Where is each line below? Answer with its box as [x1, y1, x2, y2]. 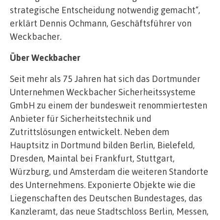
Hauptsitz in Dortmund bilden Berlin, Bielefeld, [10, 139, 195, 150]
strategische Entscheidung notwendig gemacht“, [10, 4, 200, 15]
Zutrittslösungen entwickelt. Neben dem [10, 126, 169, 137]
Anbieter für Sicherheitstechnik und [10, 112, 151, 124]
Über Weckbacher [10, 52, 81, 63]
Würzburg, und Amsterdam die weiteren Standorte [10, 165, 208, 177]
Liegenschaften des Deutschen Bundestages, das [10, 192, 202, 203]
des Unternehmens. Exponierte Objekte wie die [10, 179, 195, 190]
